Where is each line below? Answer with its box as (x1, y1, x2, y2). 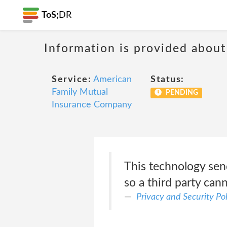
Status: (150, 75, 184, 84)
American (93, 75, 132, 84)
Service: (52, 75, 91, 84)
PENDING (164, 89, 198, 96)
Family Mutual (52, 88, 108, 97)
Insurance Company (52, 100, 132, 109)
